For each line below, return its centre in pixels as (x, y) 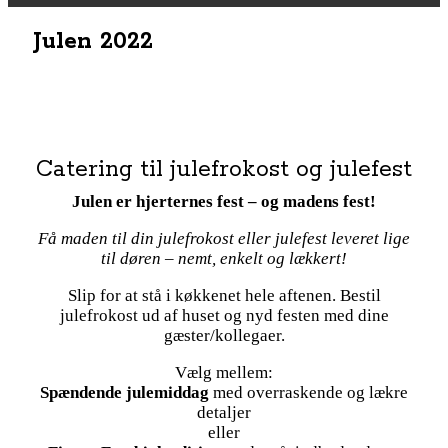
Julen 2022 (93, 41)
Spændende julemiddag (124, 393)
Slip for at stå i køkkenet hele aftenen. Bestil (224, 296)
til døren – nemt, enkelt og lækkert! (224, 259)
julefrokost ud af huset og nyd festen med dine (224, 316)
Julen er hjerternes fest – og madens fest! (224, 202)
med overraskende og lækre (308, 393)
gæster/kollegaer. (224, 336)
